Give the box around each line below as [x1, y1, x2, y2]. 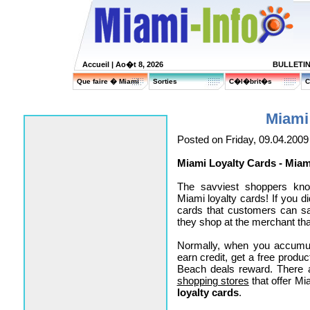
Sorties [153, 77, 177, 85]
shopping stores [176, 275, 249, 286]
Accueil [82, 60, 109, 69]
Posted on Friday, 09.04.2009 [176, 134, 309, 145]
